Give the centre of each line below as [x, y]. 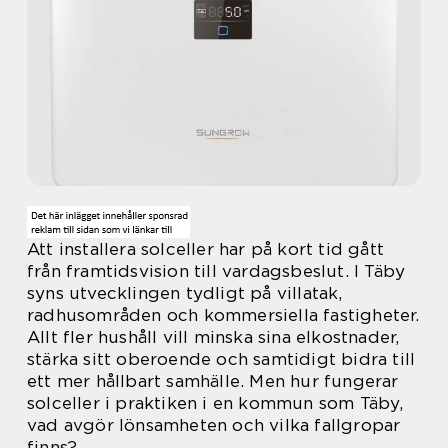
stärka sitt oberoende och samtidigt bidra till [221, 359]
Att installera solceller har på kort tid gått [206, 249]
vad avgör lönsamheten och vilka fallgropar [214, 425]
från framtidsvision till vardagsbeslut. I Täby [216, 271]
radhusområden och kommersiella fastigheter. [223, 315]
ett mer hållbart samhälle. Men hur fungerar [213, 381]
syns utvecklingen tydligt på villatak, [185, 293]
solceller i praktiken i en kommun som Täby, [215, 403]
